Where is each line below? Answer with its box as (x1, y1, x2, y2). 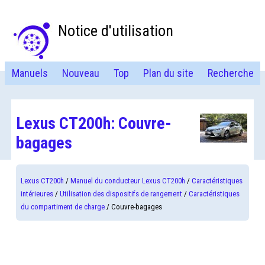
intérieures (21, 189, 54, 198)
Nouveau (62, 67, 99, 79)
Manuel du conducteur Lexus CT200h (70, 176, 186, 185)
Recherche (207, 67, 254, 79)
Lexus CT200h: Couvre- (16, 114, 172, 133)
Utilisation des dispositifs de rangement (60, 189, 183, 198)
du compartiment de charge (21, 202, 105, 211)
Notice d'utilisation (58, 22, 173, 40)
